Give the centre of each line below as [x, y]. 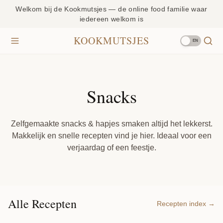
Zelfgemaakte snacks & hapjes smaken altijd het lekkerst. [111, 124]
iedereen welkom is [111, 19]
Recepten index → [186, 204]
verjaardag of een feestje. [111, 148]
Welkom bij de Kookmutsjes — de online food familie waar [111, 9]
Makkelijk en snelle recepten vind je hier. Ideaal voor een [111, 136]
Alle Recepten [42, 204]
